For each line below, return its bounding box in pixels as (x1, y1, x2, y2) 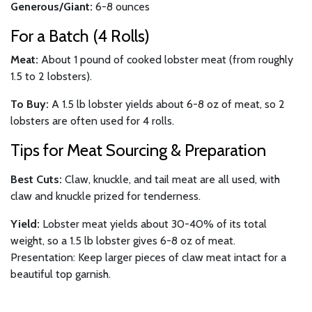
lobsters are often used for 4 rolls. (10, 114, 174, 127)
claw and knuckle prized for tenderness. (10, 189, 201, 203)
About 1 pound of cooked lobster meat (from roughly (38, 52, 293, 66)
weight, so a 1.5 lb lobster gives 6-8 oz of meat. (10, 233, 235, 247)
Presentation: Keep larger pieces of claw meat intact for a (10, 250, 286, 264)
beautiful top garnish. (10, 267, 111, 281)
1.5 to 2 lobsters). (10, 69, 92, 83)
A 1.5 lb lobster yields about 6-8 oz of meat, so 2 (49, 97, 285, 111)
